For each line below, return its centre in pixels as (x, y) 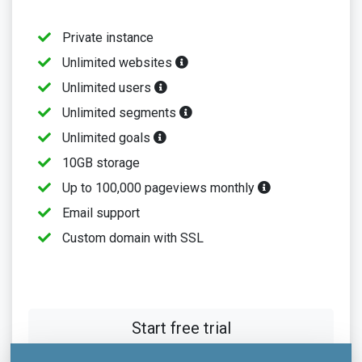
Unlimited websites (117, 63)
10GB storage (99, 163)
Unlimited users (107, 88)
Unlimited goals (106, 138)
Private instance (106, 38)
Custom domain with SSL (131, 238)
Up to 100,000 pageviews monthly (158, 188)
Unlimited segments (119, 113)
